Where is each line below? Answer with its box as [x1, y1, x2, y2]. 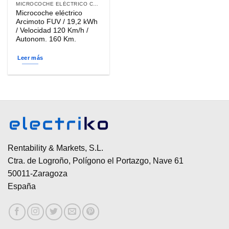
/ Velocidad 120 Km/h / [16, 26, 89, 34]
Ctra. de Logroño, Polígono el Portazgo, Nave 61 [8, 156, 184, 166]
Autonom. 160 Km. [16, 35, 77, 43]
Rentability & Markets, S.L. [8, 144, 103, 153]
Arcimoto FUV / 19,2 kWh [16, 17, 98, 26]
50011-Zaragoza [8, 169, 67, 178]
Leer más [17, 55, 43, 61]
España [8, 182, 36, 191]
